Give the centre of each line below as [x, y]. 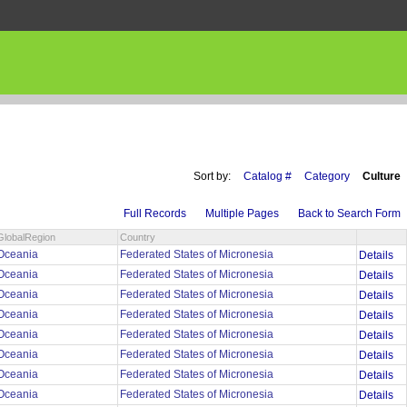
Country [138, 238]
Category [327, 177]
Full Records [155, 214]
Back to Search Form [349, 214]
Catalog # [268, 177]
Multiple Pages [242, 214]
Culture [382, 177]
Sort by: [212, 177]
